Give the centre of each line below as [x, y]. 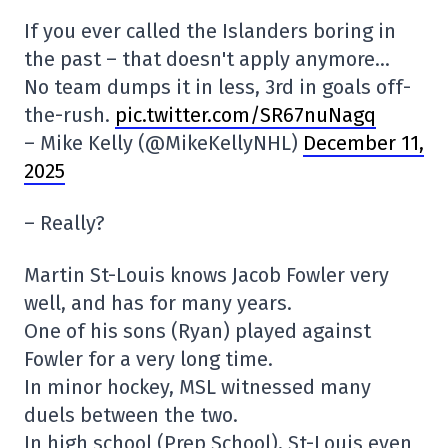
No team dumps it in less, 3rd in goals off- [217, 86]
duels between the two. [131, 414]
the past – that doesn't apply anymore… [207, 58]
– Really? [64, 222]
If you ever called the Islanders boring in [210, 30]
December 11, [363, 142]
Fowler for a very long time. [148, 358]
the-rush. [69, 114]
